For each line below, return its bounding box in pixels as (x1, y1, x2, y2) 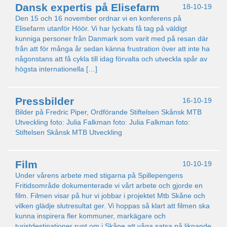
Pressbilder (15, 95, 74, 107)
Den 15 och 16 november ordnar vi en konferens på (15, 14, 181, 22)
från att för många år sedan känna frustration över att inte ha (15, 45, 210, 53)
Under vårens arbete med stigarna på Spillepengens (15, 171, 183, 179)
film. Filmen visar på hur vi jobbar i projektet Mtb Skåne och (15, 192, 205, 200)
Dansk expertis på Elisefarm (15, 2, 160, 13)
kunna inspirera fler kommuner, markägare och (15, 212, 166, 220)
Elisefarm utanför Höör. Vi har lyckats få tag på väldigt (15, 24, 187, 32)
